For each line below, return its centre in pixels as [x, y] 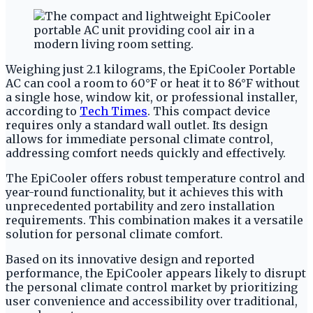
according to [43, 111]
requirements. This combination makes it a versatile [154, 220]
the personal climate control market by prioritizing [152, 287]
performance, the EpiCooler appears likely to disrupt [156, 273]
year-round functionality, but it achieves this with [144, 192]
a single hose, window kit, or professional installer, [152, 97]
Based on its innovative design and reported [130, 259]
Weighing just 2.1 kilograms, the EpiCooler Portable [151, 69]
